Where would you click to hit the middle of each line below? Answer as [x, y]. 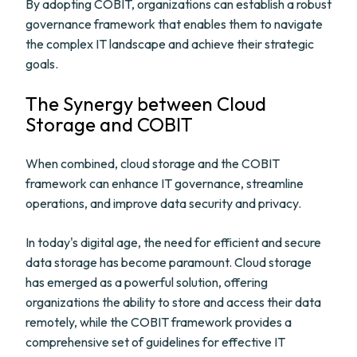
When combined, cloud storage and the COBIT [153, 163]
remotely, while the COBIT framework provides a [159, 322]
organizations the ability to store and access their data [173, 302]
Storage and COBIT [109, 124]
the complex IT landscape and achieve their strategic [170, 44]
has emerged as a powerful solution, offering [147, 282]
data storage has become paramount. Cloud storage [169, 262]
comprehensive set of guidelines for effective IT [155, 342]
